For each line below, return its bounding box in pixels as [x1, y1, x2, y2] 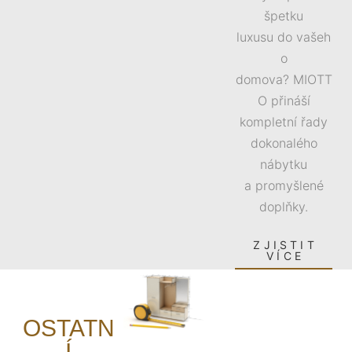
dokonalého [250, 135, 317, 151]
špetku [264, 8, 303, 24]
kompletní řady [240, 114, 328, 130]
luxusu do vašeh [236, 29, 331, 45]
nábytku [260, 156, 307, 172]
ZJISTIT [253, 238, 317, 251]
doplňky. [259, 199, 308, 214]
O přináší [257, 93, 310, 108]
